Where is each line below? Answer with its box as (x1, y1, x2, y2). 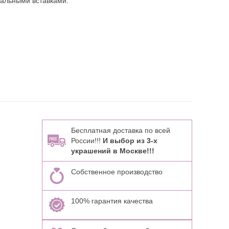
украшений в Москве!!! (71, 147, 154, 155)
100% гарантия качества (71, 197, 153, 205)
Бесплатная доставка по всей (71, 126, 170, 134)
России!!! (71, 136, 103, 145)
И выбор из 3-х (102, 136, 157, 145)
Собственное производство (71, 168, 163, 176)
